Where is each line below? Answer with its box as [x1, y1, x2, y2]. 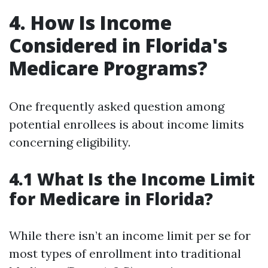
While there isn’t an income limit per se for [9, 228, 251, 243]
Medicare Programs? [9, 55, 208, 81]
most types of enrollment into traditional [9, 246, 241, 261]
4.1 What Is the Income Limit [9, 167, 255, 190]
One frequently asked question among [9, 99, 224, 114]
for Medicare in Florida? [9, 187, 213, 210]
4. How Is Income [9, 10, 172, 35]
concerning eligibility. [9, 135, 130, 150]
